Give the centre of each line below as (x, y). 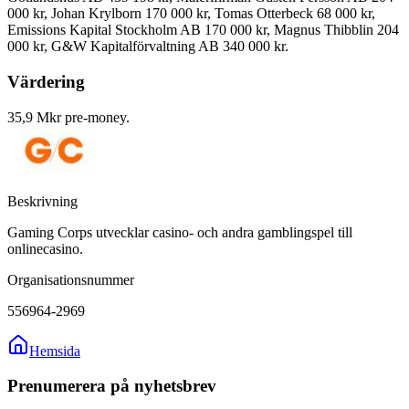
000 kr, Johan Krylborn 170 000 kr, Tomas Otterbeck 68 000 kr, (191, 14)
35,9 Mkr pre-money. (68, 117)
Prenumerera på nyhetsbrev (112, 386)
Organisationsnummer (71, 279)
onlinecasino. (45, 248)
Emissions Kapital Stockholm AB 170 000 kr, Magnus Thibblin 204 (203, 30)
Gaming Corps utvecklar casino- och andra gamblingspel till (180, 232)
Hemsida (55, 351)
